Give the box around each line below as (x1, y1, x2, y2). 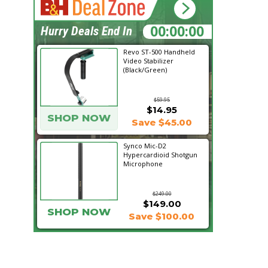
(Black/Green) (123, 65, 167, 74)
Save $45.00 (131, 117, 192, 128)
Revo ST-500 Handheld (123, 47, 195, 56)
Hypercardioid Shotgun (123, 150, 197, 159)
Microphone (123, 159, 163, 168)
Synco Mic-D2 (123, 141, 166, 150)
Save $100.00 (129, 211, 194, 222)
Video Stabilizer (123, 56, 173, 65)
